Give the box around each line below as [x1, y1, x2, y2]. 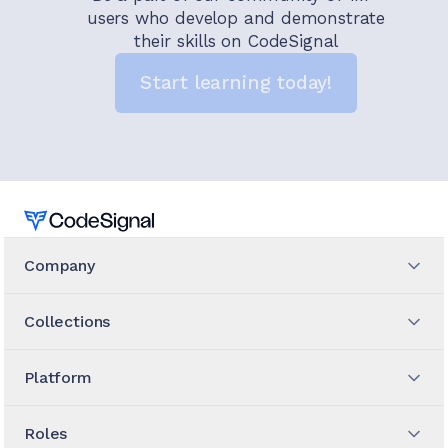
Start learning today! [140, 71, 332, 95]
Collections [24, 312, 111, 332]
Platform [24, 368, 92, 388]
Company [24, 256, 95, 276]
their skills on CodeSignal [133, 31, 339, 52]
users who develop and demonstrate [86, 8, 386, 29]
